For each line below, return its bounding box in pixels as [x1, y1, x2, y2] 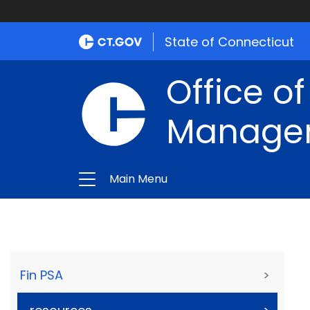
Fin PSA [20, 266, 63, 284]
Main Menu [109, 171, 167, 187]
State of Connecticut [165, 33, 294, 51]
